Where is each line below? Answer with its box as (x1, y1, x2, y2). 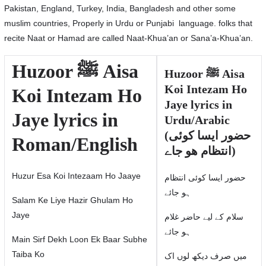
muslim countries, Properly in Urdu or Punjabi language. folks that (4, 18, 252, 28)
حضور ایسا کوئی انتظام (164, 173, 246, 182)
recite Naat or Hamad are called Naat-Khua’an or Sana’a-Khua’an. (4, 33, 253, 43)
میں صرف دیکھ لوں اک (164, 251, 247, 261)
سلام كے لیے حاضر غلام (164, 212, 243, 221)
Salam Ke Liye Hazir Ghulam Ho (11, 195, 133, 205)
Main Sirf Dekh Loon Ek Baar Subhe (11, 235, 147, 244)
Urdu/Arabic (164, 113, 230, 126)
